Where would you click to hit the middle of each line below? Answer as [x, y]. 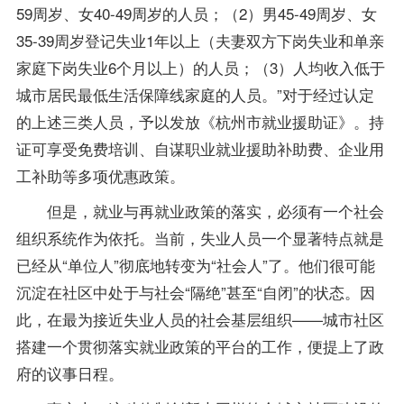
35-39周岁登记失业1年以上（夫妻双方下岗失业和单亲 [200, 41]
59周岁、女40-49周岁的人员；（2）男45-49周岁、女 [196, 14]
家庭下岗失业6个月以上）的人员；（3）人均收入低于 [200, 68]
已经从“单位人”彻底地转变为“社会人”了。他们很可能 [195, 265]
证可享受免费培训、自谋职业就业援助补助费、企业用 [200, 149]
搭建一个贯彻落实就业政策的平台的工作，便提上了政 [200, 346]
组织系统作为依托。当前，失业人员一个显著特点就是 [200, 238]
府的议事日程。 [69, 373]
